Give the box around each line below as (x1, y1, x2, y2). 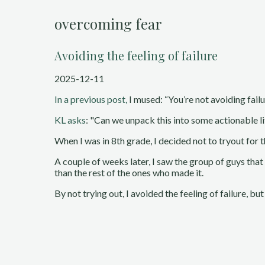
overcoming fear (54, 14, 162, 33)
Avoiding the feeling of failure (54, 47, 218, 63)
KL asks (54, 114, 86, 125)
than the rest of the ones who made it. (54, 167, 203, 178)
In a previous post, (54, 93, 127, 105)
